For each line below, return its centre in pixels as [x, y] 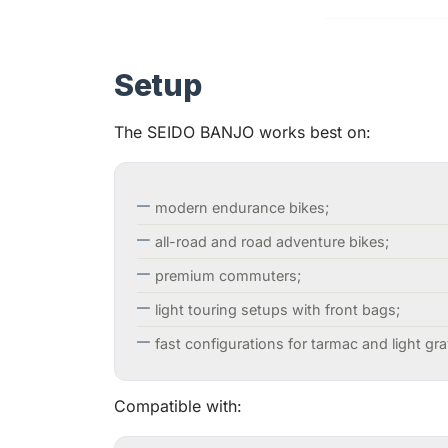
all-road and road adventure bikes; [272, 242]
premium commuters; [228, 276]
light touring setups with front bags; [277, 310]
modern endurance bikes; [242, 208]
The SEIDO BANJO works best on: [242, 132]
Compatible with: [178, 406]
